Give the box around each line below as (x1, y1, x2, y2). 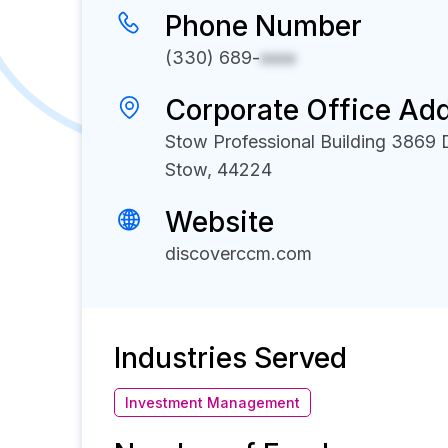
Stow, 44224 (165, 159, 272, 180)
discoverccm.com (165, 243, 312, 264)
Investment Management (125, 394, 300, 411)
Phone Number (165, 9, 362, 43)
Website (165, 205, 274, 239)
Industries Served (114, 341, 347, 375)
